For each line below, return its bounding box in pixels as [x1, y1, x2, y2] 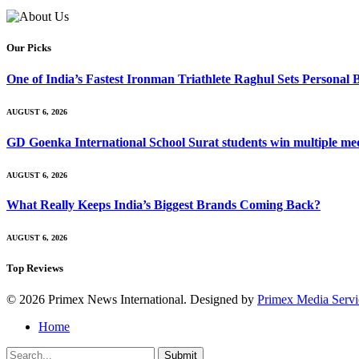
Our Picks [6, 41, 51, 54]
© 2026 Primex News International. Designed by [6, 292, 257, 306]
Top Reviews [6, 261, 63, 274]
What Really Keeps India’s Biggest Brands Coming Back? [6, 198, 321, 212]
